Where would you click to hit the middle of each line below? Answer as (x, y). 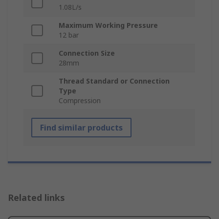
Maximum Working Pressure (108, 25)
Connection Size (87, 53)
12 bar (69, 35)
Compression (80, 101)
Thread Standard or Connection (114, 81)
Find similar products (81, 128)
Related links (36, 198)
